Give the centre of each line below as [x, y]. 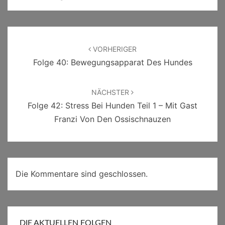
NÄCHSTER [111, 92]
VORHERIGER [114, 49]
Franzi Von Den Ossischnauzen [113, 119]
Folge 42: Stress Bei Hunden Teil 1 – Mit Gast [113, 106]
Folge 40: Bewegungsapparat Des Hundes [113, 63]
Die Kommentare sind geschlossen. [82, 174]
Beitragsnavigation [52, 33]
